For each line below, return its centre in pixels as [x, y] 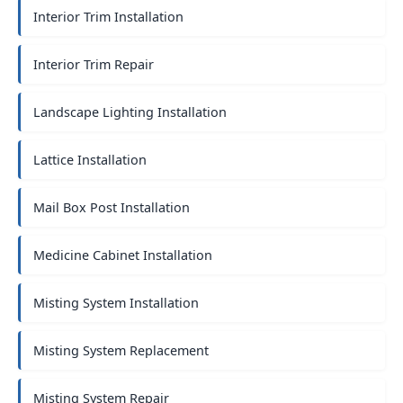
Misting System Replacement [121, 350]
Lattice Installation [90, 160]
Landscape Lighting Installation [130, 112]
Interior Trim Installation [108, 17]
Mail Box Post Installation [112, 207]
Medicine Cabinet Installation [123, 255]
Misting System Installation [116, 303]
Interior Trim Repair [94, 64]
